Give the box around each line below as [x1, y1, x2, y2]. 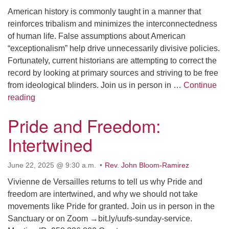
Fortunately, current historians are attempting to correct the [8, 56, 217, 65]
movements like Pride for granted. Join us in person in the [8, 202, 215, 211]
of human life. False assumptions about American [8, 32, 186, 40]
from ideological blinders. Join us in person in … [8, 81, 184, 89]
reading [8, 93, 35, 102]
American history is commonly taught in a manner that [8, 7, 201, 16]
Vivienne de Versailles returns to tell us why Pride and [8, 177, 202, 186]
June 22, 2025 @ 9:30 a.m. [8, 161, 96, 169]
